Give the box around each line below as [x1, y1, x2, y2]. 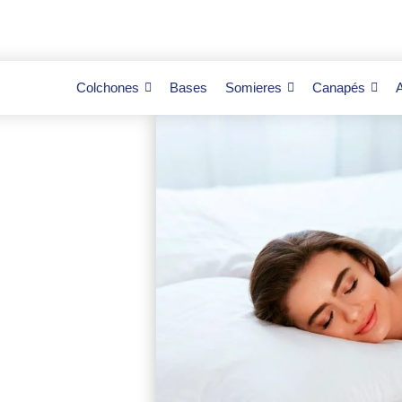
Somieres [224, 80, 282, 95]
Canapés [311, 80, 365, 95]
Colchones [75, 80, 139, 95]
